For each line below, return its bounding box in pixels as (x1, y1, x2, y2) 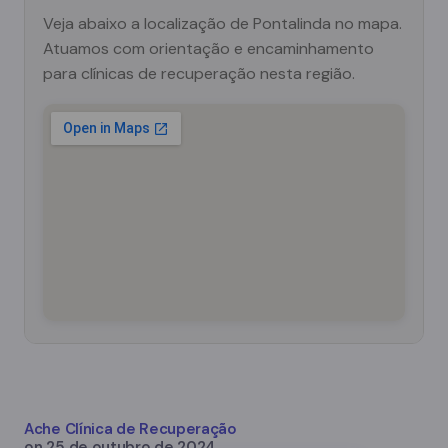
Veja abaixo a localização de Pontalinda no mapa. (43, 12, 402, 34)
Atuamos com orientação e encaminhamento (43, 37, 374, 59)
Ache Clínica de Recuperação (24, 418, 237, 439)
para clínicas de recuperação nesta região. (43, 62, 355, 84)
